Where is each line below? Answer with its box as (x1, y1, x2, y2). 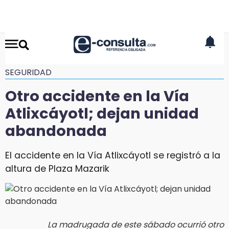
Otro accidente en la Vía (5, 86, 189, 106)
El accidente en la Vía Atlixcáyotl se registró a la (5, 149, 220, 162)
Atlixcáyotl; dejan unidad (5, 103, 199, 124)
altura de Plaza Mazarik (5, 162, 109, 175)
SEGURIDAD (5, 66, 52, 78)
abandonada (5, 121, 107, 141)
